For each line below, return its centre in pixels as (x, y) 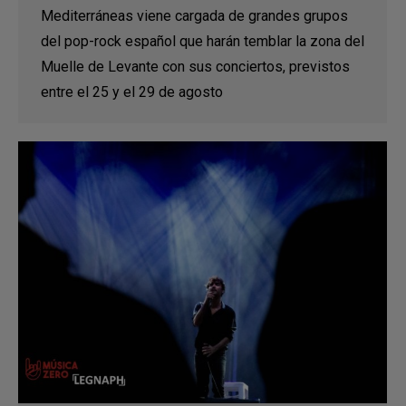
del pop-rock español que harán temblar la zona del (203, 41)
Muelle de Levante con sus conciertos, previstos (195, 66)
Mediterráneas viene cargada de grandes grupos (194, 15)
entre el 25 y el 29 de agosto (132, 92)
